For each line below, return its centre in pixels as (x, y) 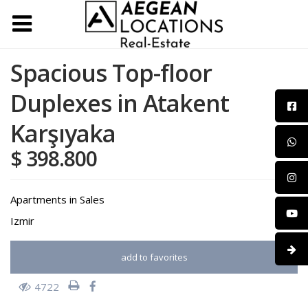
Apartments (38, 199)
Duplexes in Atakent (120, 103)
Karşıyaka (63, 133)
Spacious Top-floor (111, 73)
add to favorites (154, 257)
